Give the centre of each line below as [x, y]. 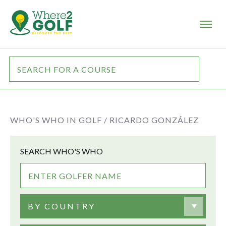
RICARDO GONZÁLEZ [154, 120]
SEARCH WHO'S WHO [62, 151]
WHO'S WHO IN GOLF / [59, 120]
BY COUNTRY [62, 206]
